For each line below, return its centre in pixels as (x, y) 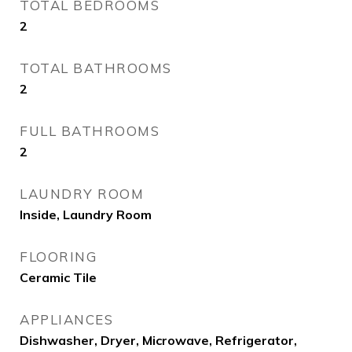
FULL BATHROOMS (90, 131)
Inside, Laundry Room (86, 214)
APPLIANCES (66, 319)
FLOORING (58, 257)
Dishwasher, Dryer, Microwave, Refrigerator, (158, 340)
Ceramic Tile (58, 277)
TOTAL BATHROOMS (96, 68)
